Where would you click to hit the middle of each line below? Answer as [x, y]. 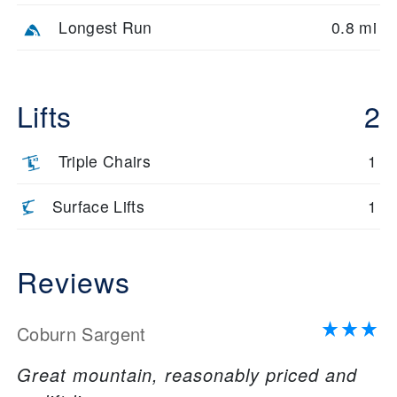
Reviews [74, 281]
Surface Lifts [98, 206]
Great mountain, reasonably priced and [187, 375]
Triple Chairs [105, 161]
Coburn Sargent [82, 334]
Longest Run [105, 27]
